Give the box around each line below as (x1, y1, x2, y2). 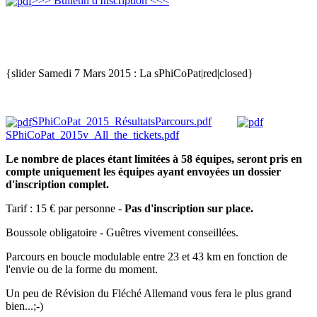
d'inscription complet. (6, 178, 109, 191)
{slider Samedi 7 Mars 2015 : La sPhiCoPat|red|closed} (6, 67, 253, 79)
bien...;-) (6, 300, 43, 313)
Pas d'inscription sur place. (122, 202, 253, 215)
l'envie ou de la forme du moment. (6, 263, 158, 276)
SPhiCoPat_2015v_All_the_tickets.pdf (6, 129, 179, 142)
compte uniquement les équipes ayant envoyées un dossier (6, 166, 281, 178)
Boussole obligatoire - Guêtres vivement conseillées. (6, 226, 238, 239)
